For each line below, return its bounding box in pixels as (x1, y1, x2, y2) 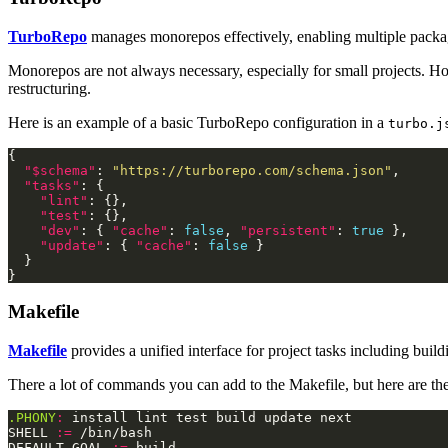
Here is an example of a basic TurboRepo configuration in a (8, 113, 388, 131)
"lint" (40, 192, 88, 208)
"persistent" (240, 222, 336, 238)
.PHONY (8, 410, 56, 426)
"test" (40, 207, 88, 223)
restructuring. (8, 79, 91, 97)
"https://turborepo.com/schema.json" (112, 162, 392, 178)
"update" (40, 237, 104, 253)
